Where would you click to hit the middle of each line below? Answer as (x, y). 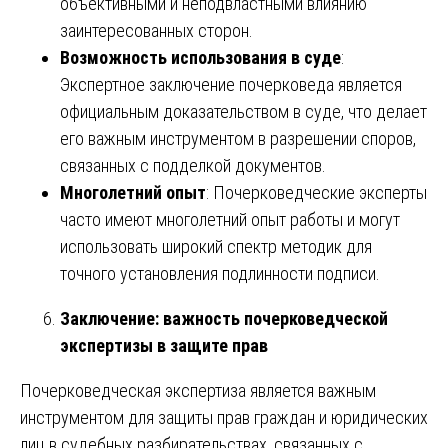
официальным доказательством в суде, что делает (243, 111)
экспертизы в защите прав (164, 345)
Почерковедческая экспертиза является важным (198, 390)
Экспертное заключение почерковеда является (231, 84)
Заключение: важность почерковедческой (224, 318)
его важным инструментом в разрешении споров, (238, 138)
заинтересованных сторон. (156, 30)
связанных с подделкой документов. (193, 165)
